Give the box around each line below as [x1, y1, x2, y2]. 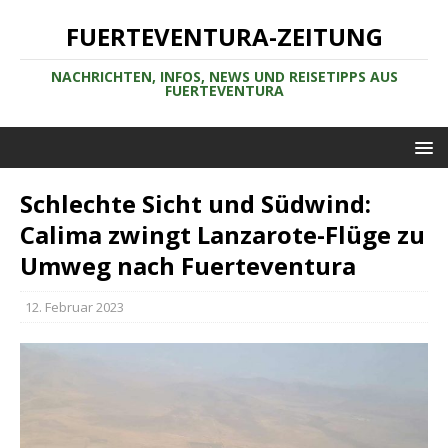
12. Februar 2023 [25, 298, 124, 316]
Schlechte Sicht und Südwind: [20, 187, 371, 220]
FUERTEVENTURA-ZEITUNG [65, 20, 383, 53]
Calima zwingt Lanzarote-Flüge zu [20, 218, 425, 251]
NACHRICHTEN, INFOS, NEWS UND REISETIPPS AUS [50, 67, 398, 86]
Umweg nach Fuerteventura [20, 249, 356, 282]
